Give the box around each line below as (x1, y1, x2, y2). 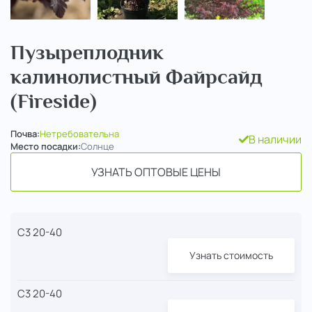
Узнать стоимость (189, 248, 273, 262)
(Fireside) (10, 88, 97, 113)
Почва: (10, 127, 40, 140)
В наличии (249, 131, 302, 147)
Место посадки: (10, 139, 81, 153)
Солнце (81, 139, 114, 153)
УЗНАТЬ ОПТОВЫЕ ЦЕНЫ (91, 164, 221, 180)
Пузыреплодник (10, 40, 164, 64)
